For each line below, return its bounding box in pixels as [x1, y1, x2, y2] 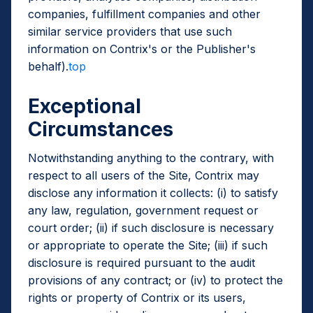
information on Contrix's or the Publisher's [28, 42, 256, 56]
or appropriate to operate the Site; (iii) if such [28, 238, 268, 252]
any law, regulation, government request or [28, 203, 259, 217]
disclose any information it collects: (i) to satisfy [28, 186, 278, 200]
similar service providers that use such [28, 24, 232, 38]
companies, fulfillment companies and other [28, 7, 261, 21]
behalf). [28, 59, 68, 73]
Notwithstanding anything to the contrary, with [28, 151, 274, 165]
